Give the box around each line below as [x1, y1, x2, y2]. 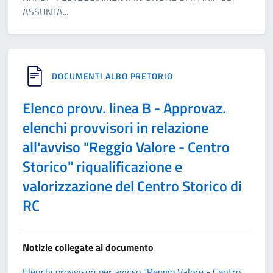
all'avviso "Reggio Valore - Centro [23, 136, 230, 158]
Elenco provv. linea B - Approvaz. [23, 97, 226, 119]
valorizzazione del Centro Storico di [23, 175, 242, 197]
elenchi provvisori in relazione [23, 116, 208, 138]
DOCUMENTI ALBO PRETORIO [52, 69, 173, 82]
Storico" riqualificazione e [23, 155, 182, 177]
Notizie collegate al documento [23, 240, 154, 255]
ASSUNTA [23, 4, 63, 19]
